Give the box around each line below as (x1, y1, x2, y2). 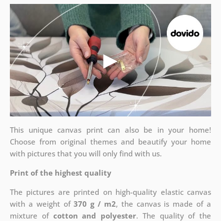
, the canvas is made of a (115, 199, 212, 209)
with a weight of (9, 199, 74, 209)
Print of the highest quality (9, 168, 111, 178)
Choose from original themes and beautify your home (9, 137, 212, 147)
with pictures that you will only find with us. (9, 148, 162, 159)
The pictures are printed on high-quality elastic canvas (9, 187, 212, 197)
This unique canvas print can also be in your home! (9, 125, 212, 135)
